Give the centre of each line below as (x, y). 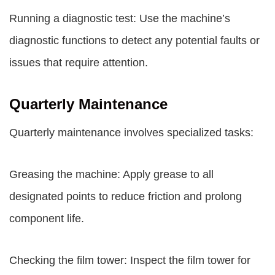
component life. (47, 219)
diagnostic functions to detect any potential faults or (134, 41)
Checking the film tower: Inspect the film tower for (130, 260)
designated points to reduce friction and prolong (126, 196)
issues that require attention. (79, 63)
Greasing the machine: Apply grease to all (111, 174)
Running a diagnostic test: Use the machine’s (120, 18)
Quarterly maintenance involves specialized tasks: (131, 133)
